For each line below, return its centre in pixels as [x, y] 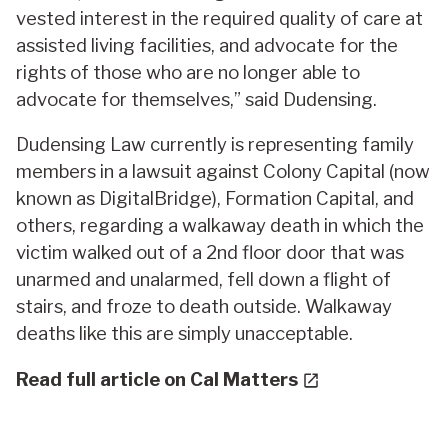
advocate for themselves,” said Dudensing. [196, 99]
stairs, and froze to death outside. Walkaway [204, 307]
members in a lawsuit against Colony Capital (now [223, 172]
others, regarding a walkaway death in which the [220, 226]
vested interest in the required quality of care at [219, 18]
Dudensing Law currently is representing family [215, 145]
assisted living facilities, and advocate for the [207, 45]
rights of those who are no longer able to [188, 72]
